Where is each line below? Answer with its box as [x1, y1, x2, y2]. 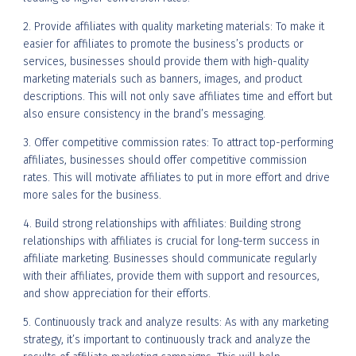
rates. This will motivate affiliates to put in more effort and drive [23, 170, 330, 184]
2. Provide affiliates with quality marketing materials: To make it [23, 19, 324, 33]
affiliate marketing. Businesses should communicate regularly [23, 251, 317, 265]
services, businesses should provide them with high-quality [23, 54, 309, 68]
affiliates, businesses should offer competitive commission [23, 153, 307, 167]
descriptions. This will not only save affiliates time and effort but [23, 89, 332, 103]
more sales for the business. [23, 188, 161, 202]
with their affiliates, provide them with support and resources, [23, 269, 319, 283]
